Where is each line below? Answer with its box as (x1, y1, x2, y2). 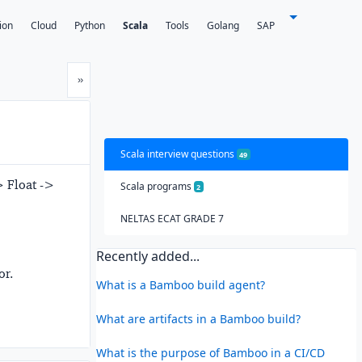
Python (74, 19, 105, 33)
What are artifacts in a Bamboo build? (95, 310, 301, 326)
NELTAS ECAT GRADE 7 (120, 211, 224, 225)
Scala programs (120, 179, 194, 193)
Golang (207, 19, 239, 33)
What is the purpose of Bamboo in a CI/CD (95, 344, 325, 360)
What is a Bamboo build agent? (95, 276, 265, 293)
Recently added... (95, 246, 200, 265)
